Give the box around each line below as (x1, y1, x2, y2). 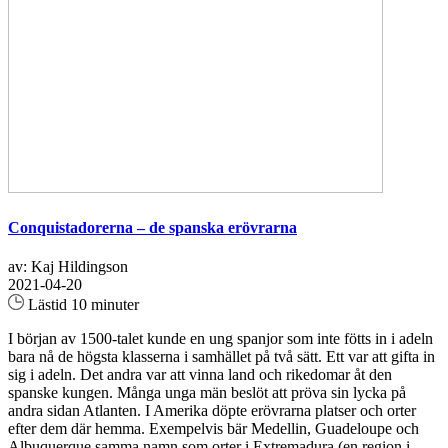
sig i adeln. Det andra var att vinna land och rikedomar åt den (8, 365, 392, 383)
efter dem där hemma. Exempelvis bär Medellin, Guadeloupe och (8, 419, 419, 437)
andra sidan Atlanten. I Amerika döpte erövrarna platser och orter (8, 401, 416, 419)
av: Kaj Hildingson (8, 257, 128, 275)
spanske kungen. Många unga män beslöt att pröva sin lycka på (8, 383, 406, 401)
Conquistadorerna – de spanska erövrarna (8, 218, 297, 236)
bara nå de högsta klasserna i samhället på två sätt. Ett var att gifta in (8, 347, 435, 365)
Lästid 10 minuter (24, 295, 139, 313)
